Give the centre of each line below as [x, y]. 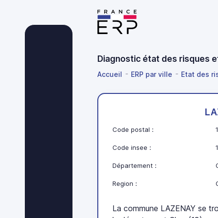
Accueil [110, 74]
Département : [135, 166]
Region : [125, 184]
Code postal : [133, 130]
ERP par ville [152, 74]
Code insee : [132, 148]
